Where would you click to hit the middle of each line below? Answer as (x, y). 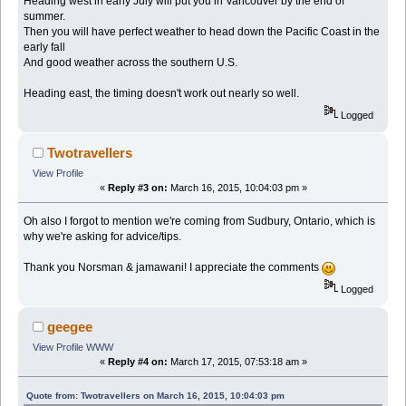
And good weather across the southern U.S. (131, 62)
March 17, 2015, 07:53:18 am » (237, 362)
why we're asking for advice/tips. (103, 237)
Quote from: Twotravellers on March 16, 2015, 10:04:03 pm (156, 396)
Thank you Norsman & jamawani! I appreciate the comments (173, 267)
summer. (45, 16)
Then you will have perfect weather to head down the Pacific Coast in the (202, 31)
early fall (45, 47)
